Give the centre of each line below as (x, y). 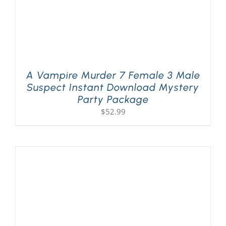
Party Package (113, 100)
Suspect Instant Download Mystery (113, 88)
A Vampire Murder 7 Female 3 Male (113, 75)
